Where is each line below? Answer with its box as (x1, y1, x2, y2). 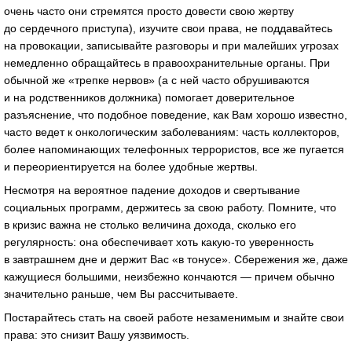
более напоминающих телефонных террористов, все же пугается (4, 143, 344, 156)
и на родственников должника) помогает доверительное (4, 91, 295, 104)
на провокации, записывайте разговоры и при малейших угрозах (4, 39, 339, 53)
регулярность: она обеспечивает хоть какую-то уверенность (4, 236, 313, 249)
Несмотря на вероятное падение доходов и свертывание (4, 184, 300, 197)
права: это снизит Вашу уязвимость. (4, 328, 189, 341)
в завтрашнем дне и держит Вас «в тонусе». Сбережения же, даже (4, 253, 348, 266)
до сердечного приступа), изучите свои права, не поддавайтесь (4, 22, 332, 35)
